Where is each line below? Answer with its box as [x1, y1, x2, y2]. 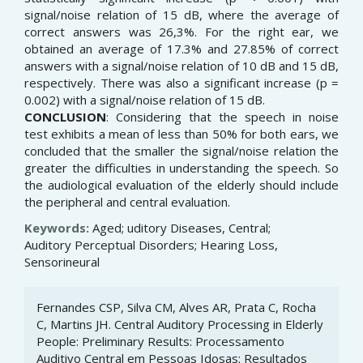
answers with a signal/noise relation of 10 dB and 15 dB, [24, 58, 339, 75]
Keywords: [24, 219, 92, 236]
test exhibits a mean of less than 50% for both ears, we [24, 126, 339, 143]
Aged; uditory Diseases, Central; [92, 219, 271, 236]
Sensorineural [24, 253, 100, 270]
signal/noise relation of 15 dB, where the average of [24, 6, 339, 23]
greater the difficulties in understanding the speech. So [24, 160, 339, 177]
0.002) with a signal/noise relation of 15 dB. [24, 92, 265, 109]
